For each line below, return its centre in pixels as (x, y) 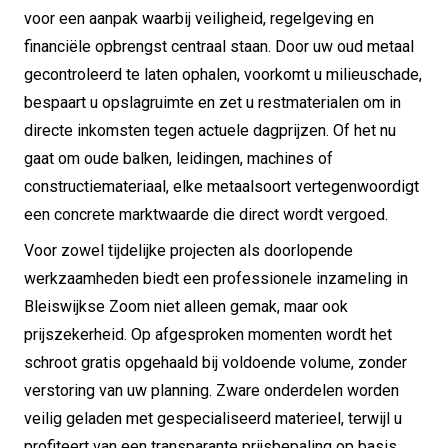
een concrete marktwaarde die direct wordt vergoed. (206, 214)
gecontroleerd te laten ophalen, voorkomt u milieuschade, (223, 74)
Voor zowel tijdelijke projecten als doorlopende (188, 250)
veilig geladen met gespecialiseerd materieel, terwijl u (213, 418)
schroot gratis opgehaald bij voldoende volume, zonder (215, 362)
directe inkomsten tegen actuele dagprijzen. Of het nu (210, 130)
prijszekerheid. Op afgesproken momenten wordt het (208, 334)
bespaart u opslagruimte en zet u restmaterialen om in (212, 102)
